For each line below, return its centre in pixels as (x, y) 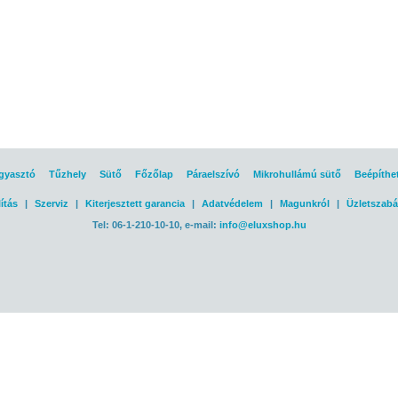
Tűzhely (67, 174)
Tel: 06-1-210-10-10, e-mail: (155, 225)
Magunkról (304, 203)
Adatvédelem (232, 203)
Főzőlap (154, 174)
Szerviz (51, 203)
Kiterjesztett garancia (135, 203)
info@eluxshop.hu (263, 225)
